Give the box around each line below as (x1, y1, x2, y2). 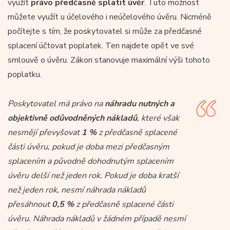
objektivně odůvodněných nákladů (8, 112, 137, 124)
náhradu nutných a (105, 98, 175, 109)
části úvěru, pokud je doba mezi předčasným (8, 141, 169, 152)
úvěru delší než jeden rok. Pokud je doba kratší (8, 169, 179, 181)
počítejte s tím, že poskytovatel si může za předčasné (8, 25, 202, 37)
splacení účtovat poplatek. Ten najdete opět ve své (8, 40, 194, 51)
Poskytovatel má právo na (8, 98, 105, 109)
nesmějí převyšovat (8, 126, 82, 138)
